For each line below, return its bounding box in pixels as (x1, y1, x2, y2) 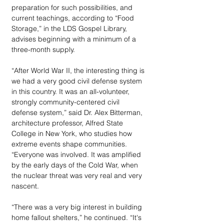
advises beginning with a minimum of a (11, 34, 138, 43)
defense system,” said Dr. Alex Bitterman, (11, 107, 144, 117)
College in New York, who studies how (11, 128, 134, 138)
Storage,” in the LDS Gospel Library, (11, 23, 129, 33)
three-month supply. (11, 44, 75, 54)
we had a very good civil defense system (11, 76, 144, 85)
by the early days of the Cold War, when (11, 160, 140, 169)
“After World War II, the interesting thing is (11, 65, 146, 75)
